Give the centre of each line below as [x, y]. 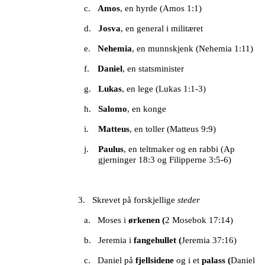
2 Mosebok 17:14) [199, 220]
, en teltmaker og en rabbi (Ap [180, 149]
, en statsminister [153, 69]
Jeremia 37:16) [209, 240]
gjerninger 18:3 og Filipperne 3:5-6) [165, 160]
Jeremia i [116, 240]
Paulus [111, 149]
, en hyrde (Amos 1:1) [161, 9]
